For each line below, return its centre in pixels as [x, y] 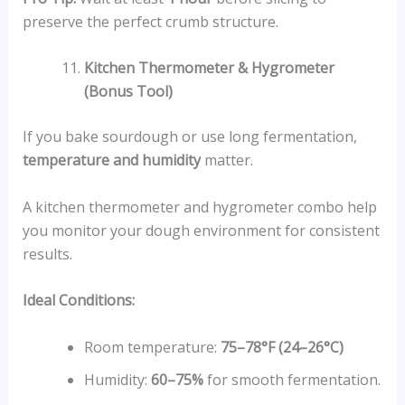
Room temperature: [152, 347]
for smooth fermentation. [292, 379]
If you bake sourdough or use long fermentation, [189, 137]
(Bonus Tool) [128, 92]
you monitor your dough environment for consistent [201, 230]
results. [47, 254]
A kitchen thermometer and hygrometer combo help [199, 207]
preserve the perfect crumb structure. [150, 21]
